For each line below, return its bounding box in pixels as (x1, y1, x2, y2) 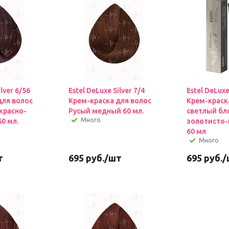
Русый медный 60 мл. (68, 107, 144, 115)
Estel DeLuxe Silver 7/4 (68, 86, 145, 95)
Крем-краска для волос (68, 97, 151, 105)
